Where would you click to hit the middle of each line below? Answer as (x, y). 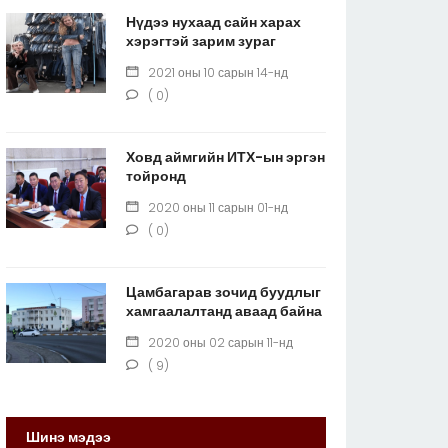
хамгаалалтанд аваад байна (224, 310)
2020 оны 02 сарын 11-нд (220, 342)
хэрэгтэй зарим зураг (201, 40)
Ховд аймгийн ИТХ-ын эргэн (225, 156)
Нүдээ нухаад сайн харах (213, 21)
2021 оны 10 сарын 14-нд (218, 72)
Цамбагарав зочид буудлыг (223, 291)
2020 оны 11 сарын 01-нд (218, 207)
